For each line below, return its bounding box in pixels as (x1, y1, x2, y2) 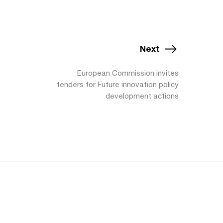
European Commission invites (77, 69, 179, 77)
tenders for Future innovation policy (57, 80, 179, 89)
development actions (106, 92, 179, 100)
